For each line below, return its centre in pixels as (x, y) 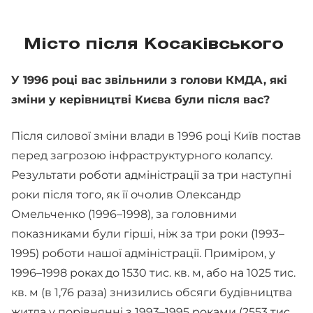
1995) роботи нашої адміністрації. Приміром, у (143, 253)
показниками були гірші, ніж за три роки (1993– (148, 234)
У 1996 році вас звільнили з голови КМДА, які (149, 80)
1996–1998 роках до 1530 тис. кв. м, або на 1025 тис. (153, 273)
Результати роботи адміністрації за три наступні (151, 175)
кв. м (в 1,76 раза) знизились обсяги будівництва (152, 292)
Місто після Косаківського (156, 45)
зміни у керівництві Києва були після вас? (140, 100)
